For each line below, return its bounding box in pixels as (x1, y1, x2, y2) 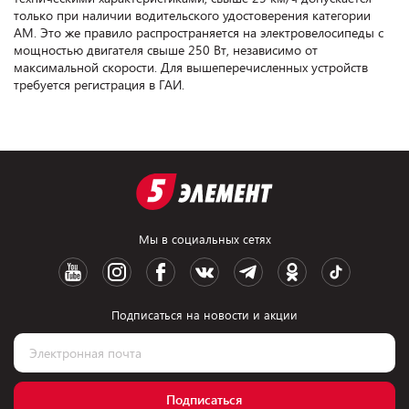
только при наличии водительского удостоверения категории (14, 6, 371, 24)
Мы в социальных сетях (138, 231, 271, 247)
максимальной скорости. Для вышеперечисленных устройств (14, 58, 368, 76)
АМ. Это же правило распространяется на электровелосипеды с (14, 24, 383, 41)
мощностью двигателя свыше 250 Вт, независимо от (14, 41, 318, 58)
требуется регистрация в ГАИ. (14, 76, 184, 93)
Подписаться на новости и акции (111, 307, 298, 323)
